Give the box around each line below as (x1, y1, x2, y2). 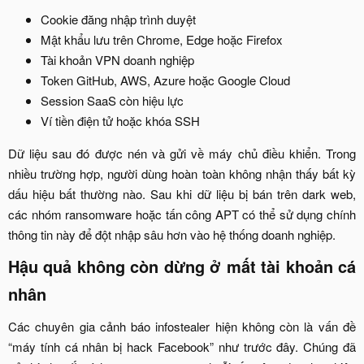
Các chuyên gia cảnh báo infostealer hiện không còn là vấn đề (8, 318, 356, 336)
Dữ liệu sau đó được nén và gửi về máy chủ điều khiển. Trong (8, 145, 356, 162)
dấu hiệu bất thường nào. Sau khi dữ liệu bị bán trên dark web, (8, 185, 356, 203)
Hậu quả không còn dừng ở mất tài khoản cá (8, 254, 356, 279)
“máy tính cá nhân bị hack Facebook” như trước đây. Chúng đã (8, 338, 356, 356)
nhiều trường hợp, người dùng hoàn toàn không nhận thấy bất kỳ (8, 165, 356, 183)
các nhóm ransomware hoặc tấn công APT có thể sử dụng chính (8, 206, 356, 223)
